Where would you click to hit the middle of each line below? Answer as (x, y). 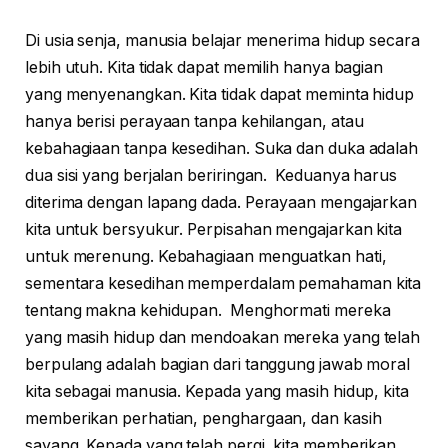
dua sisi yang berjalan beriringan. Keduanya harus (211, 176)
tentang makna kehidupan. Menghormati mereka (208, 311)
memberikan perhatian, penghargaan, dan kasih (203, 419)
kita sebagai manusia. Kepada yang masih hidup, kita (217, 392)
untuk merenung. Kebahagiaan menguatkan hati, (206, 257)
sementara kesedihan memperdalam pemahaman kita (223, 284)
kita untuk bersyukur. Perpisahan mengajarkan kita (214, 230)
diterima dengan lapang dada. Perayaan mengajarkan (221, 203)
